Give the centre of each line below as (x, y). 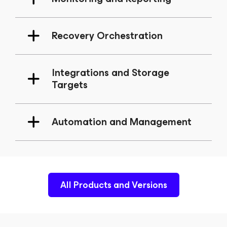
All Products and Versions (113, 185)
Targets (70, 85)
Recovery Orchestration (107, 36)
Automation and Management (122, 122)
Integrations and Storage (110, 73)
